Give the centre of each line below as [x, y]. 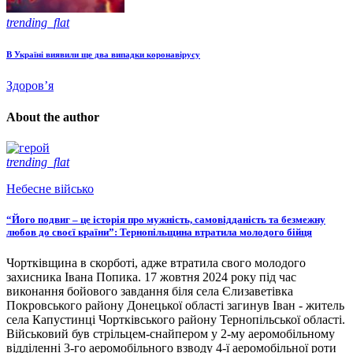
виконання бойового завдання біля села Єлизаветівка [150, 292]
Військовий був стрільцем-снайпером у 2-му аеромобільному [171, 334]
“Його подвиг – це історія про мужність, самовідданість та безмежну [166, 220]
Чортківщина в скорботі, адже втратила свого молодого [156, 263]
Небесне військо [50, 188]
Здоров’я [30, 86]
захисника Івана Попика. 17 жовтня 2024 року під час [151, 277]
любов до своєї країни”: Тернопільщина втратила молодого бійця [159, 232]
